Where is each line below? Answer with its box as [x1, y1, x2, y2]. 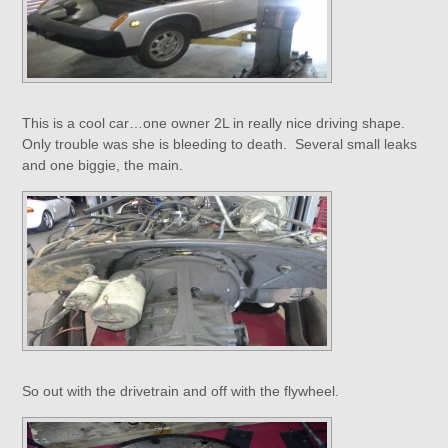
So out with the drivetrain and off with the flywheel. [22, 383, 340, 399]
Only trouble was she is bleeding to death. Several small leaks [22, 136, 418, 152]
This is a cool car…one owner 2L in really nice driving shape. [22, 115, 410, 131]
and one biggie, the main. [22, 157, 184, 173]
